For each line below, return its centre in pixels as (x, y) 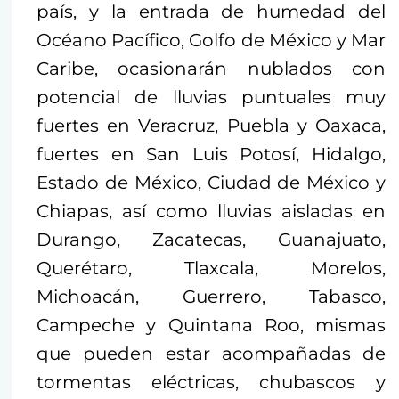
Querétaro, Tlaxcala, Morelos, (211, 269)
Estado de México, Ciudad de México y (211, 183)
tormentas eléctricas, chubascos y (211, 383)
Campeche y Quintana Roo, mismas (211, 326)
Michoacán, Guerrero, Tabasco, (211, 297)
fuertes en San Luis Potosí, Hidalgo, (211, 155)
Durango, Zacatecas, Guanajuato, (211, 240)
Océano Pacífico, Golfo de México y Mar (211, 41)
